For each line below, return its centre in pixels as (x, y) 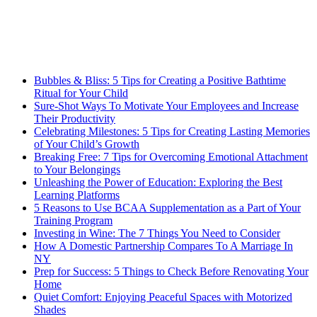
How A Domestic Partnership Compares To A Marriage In (163, 246)
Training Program (73, 220)
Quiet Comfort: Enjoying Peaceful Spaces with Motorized (163, 296)
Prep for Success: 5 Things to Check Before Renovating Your (171, 271)
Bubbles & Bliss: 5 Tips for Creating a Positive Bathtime (160, 80)
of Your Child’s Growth (87, 144)
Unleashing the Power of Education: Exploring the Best (158, 182)
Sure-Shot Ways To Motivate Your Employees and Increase (166, 105)
